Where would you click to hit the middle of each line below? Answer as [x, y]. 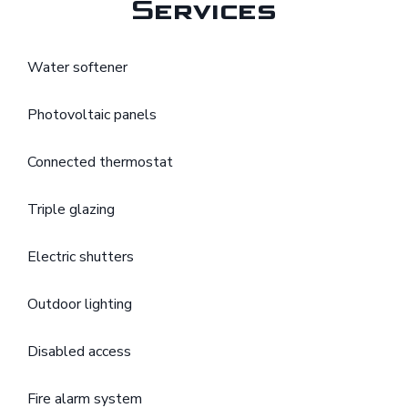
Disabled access [79, 352]
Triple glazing [71, 210]
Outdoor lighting [80, 305]
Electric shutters [81, 257]
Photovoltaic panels [92, 115]
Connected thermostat [100, 163]
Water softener [77, 68]
